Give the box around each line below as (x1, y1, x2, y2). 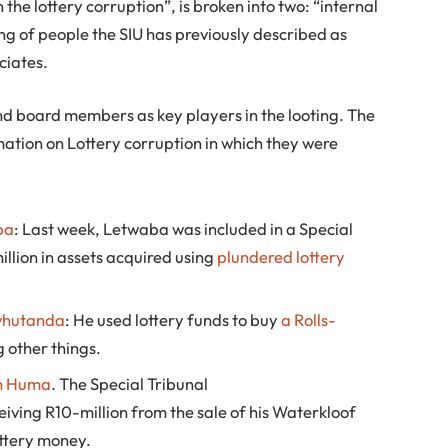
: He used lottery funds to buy (65, 309, 282, 331)
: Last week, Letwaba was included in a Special (14, 218, 354, 240)
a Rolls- (281, 309, 337, 331)
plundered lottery (217, 246, 346, 268)
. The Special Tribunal (51, 372, 209, 394)
